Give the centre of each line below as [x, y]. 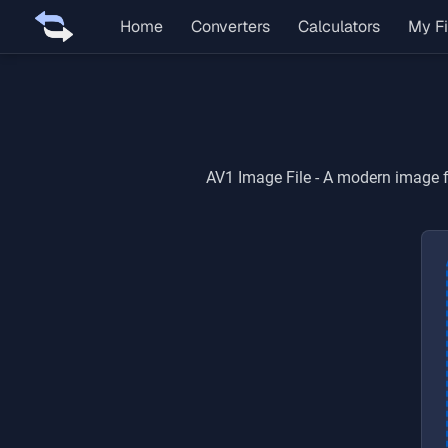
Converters [230, 26]
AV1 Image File [258, 177]
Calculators [339, 26]
